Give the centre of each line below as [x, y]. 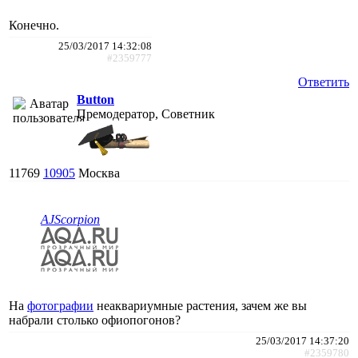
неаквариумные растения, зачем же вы [200, 305]
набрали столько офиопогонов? [95, 320]
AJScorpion [70, 219]
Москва [99, 173]
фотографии [60, 305]
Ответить [324, 82]
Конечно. [34, 25]
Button [95, 99]
